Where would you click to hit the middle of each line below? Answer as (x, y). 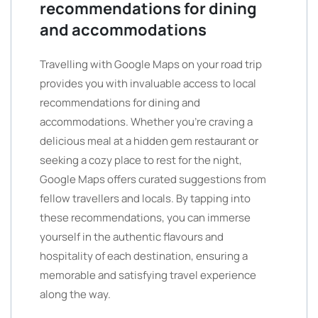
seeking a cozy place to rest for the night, (141, 160)
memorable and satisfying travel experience (148, 275)
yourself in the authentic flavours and (132, 237)
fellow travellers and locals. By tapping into (145, 198)
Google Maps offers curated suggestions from (153, 179)
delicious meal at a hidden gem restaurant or (149, 141)
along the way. (75, 294)
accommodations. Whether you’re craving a (146, 122)
